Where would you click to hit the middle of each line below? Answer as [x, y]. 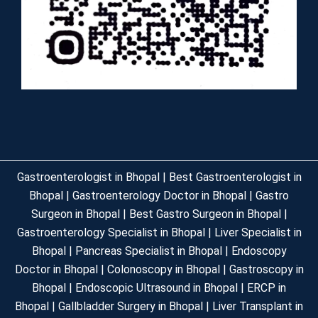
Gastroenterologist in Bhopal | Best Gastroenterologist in [159, 177]
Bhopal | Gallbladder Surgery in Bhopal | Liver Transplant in [159, 306]
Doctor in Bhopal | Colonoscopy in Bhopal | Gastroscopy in [159, 269]
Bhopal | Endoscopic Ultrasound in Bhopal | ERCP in [159, 288]
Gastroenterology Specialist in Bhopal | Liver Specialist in [159, 232]
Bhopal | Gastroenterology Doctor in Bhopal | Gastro [159, 196]
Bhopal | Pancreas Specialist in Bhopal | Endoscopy [159, 251]
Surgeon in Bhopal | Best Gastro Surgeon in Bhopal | [159, 214]
